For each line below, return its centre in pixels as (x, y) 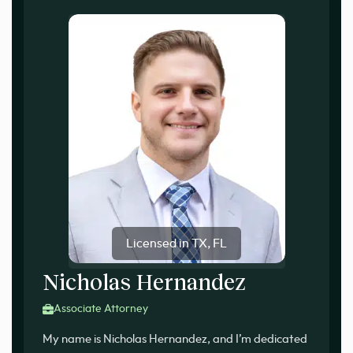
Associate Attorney (101, 309)
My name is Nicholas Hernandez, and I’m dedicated (175, 340)
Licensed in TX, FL (176, 244)
